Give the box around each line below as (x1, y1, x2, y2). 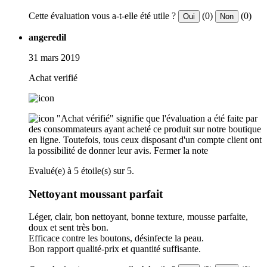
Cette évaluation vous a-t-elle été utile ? (29, 10, 176, 21)
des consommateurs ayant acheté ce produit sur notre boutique (29, 123, 261, 134)
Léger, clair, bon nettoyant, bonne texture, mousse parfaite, (29, 212, 248, 222)
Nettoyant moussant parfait (29, 187, 163, 200)
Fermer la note (154, 145, 208, 156)
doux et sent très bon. (29, 222, 108, 233)
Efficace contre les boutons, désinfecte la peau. (29, 233, 204, 244)
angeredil (29, 32, 66, 42)
